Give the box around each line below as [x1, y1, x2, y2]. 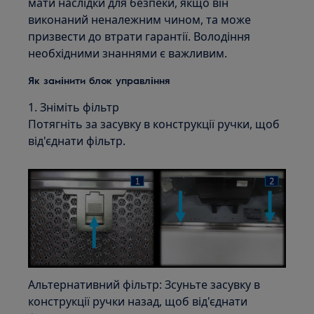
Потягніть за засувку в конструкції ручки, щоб [28, 116, 280, 132]
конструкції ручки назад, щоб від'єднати [28, 294, 248, 309]
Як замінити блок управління [28, 74, 170, 86]
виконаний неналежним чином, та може [28, 12, 252, 27]
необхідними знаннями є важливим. [28, 46, 228, 61]
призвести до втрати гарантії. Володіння [28, 29, 251, 44]
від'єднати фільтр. [28, 133, 126, 149]
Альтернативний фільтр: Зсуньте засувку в [28, 277, 261, 292]
